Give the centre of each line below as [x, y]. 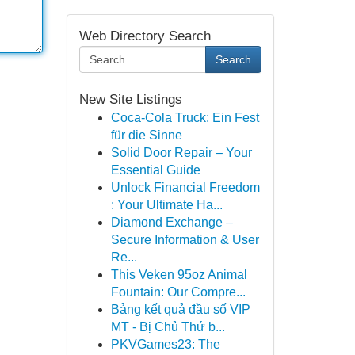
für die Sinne [146, 135]
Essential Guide [155, 170]
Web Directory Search [145, 36]
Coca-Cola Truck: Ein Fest [185, 118]
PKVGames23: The [165, 344]
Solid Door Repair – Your [181, 153]
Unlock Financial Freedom [185, 187]
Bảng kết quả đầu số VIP [180, 309]
